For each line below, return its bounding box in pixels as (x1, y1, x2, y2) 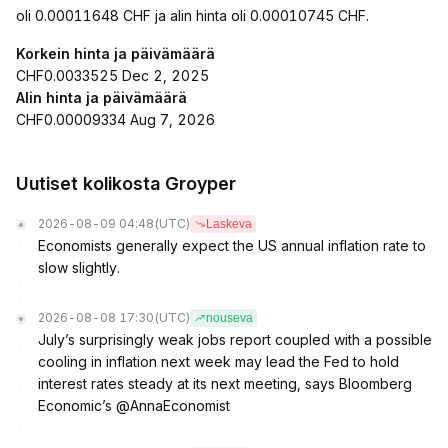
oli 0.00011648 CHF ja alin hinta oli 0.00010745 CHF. (16, 7, 369, 24)
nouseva (206, 311, 253, 325)
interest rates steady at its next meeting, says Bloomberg (38, 375, 412, 392)
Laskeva (206, 217, 252, 231)
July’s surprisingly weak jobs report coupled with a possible (38, 331, 432, 348)
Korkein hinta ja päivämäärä (16, 45, 215, 62)
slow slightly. (38, 259, 120, 276)
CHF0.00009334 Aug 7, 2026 (16, 111, 215, 128)
